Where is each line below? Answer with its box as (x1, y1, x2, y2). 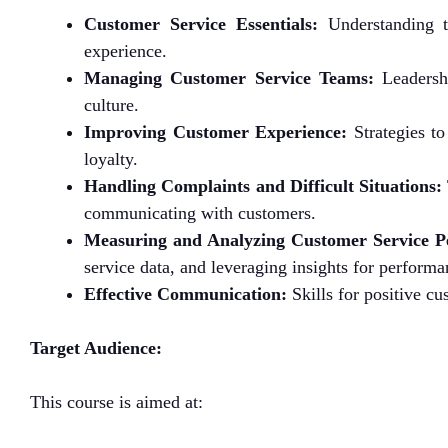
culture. (84, 94, 139, 115)
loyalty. (84, 148, 138, 169)
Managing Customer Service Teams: (84, 67, 374, 88)
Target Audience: (30, 337, 162, 358)
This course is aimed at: (30, 391, 203, 412)
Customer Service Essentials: (84, 13, 318, 34)
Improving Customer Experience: (84, 121, 347, 142)
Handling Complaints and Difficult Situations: (84, 175, 442, 196)
